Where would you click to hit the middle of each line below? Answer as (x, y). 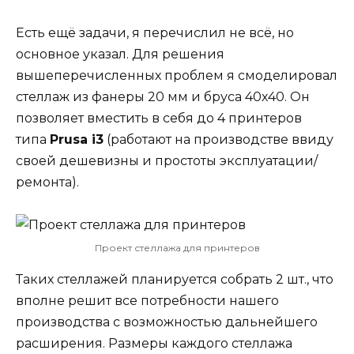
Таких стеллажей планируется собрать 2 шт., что (175, 280)
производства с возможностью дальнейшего (167, 322)
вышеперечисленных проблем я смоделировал (177, 76)
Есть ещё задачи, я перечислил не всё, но (155, 33)
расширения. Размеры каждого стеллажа (154, 344)
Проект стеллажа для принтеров (177, 248)
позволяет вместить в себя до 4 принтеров (159, 119)
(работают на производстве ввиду (218, 140)
